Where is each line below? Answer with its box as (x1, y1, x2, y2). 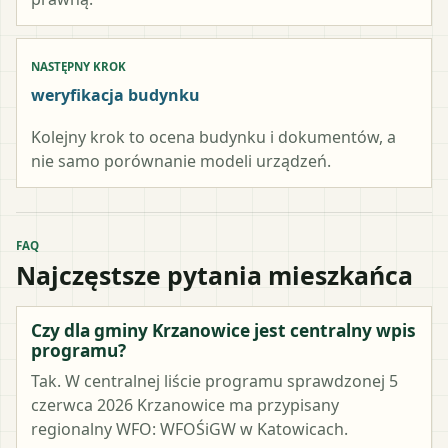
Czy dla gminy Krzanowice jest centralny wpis (31, 318, 416, 342)
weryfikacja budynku (31, 83, 200, 106)
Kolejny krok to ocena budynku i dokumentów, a (31, 125, 396, 148)
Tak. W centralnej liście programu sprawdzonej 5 (31, 369, 398, 392)
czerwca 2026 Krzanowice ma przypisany (31, 393, 339, 416)
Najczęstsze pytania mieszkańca (16, 257, 413, 292)
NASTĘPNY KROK (31, 58, 126, 74)
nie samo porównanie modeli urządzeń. (31, 149, 331, 172)
